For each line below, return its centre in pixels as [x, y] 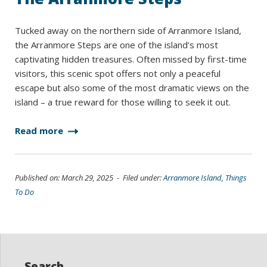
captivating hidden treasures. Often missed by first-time [131, 59]
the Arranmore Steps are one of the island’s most [117, 45]
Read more [40, 131]
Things [236, 178]
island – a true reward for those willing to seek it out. [123, 102]
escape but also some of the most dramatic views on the [132, 88]
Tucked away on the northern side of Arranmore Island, [128, 30]
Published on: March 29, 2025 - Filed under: [89, 178]
